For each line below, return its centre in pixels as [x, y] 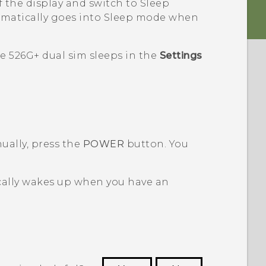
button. [147, 144]
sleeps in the [123, 56]
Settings [181, 56]
